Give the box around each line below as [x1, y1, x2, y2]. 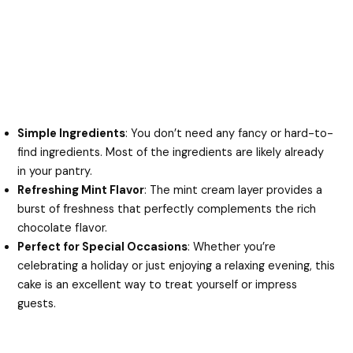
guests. [17, 296, 57, 312]
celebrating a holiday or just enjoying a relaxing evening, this [17, 258, 336, 274]
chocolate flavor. [17, 221, 108, 236]
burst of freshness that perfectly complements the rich [17, 202, 317, 217]
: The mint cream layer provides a [144, 183, 323, 199]
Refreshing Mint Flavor [17, 183, 145, 199]
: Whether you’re [188, 240, 277, 255]
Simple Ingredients [17, 126, 126, 142]
